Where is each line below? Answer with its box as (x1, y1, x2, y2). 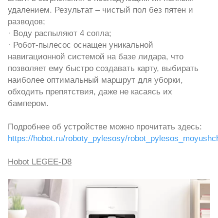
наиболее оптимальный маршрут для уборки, (8, 75, 183, 85)
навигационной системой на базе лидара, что (8, 52, 183, 62)
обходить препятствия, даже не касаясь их (8, 87, 172, 97)
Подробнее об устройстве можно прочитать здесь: (8, 122, 202, 132)
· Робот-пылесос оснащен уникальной (8, 40, 153, 50)
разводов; (8, 17, 45, 27)
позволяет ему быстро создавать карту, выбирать (8, 63, 199, 73)
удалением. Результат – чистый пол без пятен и (8, 5, 193, 15)
